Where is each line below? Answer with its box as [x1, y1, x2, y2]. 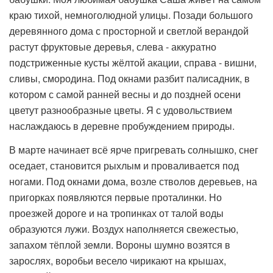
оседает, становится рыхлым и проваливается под [9, 158, 239, 172]
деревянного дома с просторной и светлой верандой [9, 24, 249, 38]
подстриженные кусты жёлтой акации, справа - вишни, [9, 55, 257, 69]
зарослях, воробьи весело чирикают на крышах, [9, 253, 226, 268]
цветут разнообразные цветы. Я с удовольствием [9, 103, 232, 117]
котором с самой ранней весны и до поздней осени [9, 87, 241, 101]
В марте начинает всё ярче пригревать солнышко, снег [9, 143, 258, 157]
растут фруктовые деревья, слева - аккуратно [9, 40, 216, 54]
